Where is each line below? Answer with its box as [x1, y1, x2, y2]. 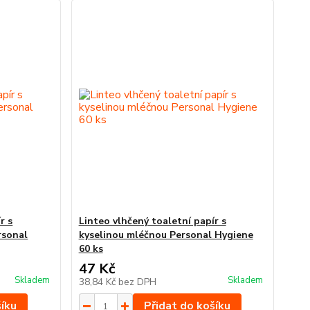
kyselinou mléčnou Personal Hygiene [78, 228, 253, 241]
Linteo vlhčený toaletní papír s [78, 215, 226, 228]
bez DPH [118, 275, 156, 289]
